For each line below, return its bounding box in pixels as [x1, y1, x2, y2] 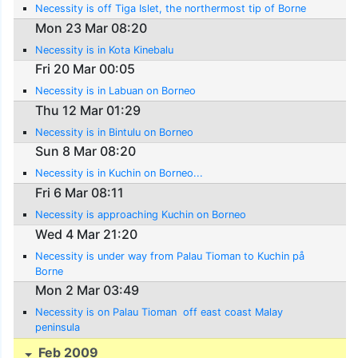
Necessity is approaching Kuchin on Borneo [35, 209, 247, 221]
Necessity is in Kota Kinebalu [35, 43, 174, 56]
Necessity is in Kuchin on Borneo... [35, 167, 204, 180]
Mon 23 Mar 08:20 [35, 19, 148, 36]
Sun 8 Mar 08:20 [35, 143, 137, 160]
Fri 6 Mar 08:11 [35, 185, 125, 201]
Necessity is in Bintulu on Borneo [35, 125, 194, 138]
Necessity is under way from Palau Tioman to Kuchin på [35, 249, 305, 262]
